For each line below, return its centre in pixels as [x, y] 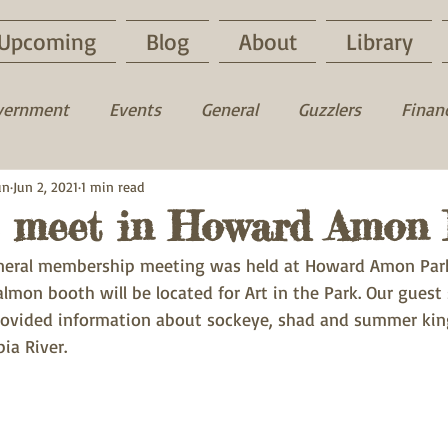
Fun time [95, 188]
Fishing [198, 188]
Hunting [298, 188]
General [229, 108]
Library [379, 41]
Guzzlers [329, 108]
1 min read [112, 186]
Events [135, 108]
